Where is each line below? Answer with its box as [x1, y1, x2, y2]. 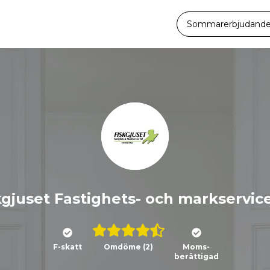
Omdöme [103, 242, 143, 251]
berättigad [174, 252, 219, 261]
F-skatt [52, 242, 82, 251]
